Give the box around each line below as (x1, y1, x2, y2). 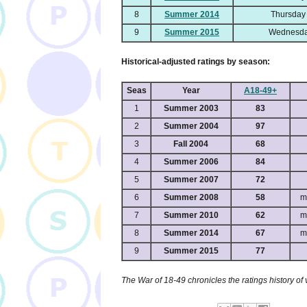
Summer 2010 (163, 210, 219, 221)
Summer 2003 (163, 103, 219, 114)
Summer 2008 (163, 193, 219, 203)
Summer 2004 (163, 121, 219, 132)
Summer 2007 (163, 175, 219, 185)
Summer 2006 (163, 157, 219, 167)
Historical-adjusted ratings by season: (121, 57, 270, 67)
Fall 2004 (173, 139, 208, 149)
